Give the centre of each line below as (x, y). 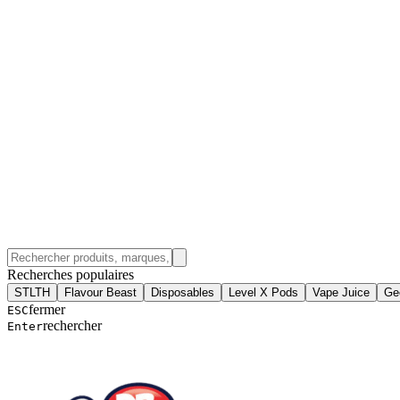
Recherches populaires (71, 274)
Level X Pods (263, 292)
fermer (47, 309)
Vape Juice (341, 292)
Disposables (183, 292)
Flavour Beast (100, 292)
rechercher (72, 325)
